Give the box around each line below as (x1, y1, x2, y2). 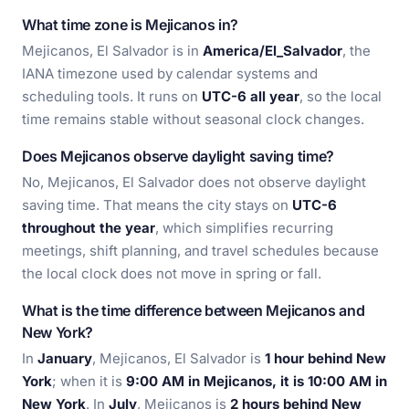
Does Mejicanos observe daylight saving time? (22, 147, 334, 165)
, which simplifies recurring (155, 219, 333, 236)
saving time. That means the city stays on (22, 196, 292, 214)
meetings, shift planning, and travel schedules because (22, 242, 379, 259)
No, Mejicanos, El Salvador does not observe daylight (22, 173, 366, 191)
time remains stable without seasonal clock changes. (22, 110, 364, 128)
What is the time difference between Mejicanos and (22, 301, 365, 320)
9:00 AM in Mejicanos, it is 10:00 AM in (126, 372, 387, 390)
